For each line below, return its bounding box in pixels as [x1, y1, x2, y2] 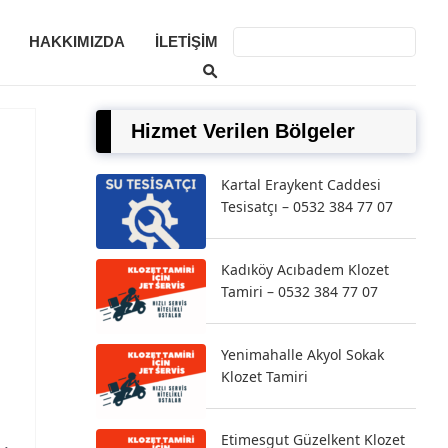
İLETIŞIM [155, 33, 218, 50]
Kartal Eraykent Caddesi [221, 175, 381, 194]
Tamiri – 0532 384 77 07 [221, 282, 378, 301]
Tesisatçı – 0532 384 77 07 [221, 197, 393, 216]
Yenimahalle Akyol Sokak [221, 345, 384, 364]
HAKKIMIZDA [29, 33, 125, 50]
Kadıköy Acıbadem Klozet [221, 260, 389, 279]
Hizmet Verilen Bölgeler [131, 120, 355, 142]
